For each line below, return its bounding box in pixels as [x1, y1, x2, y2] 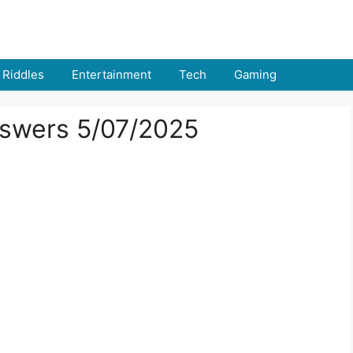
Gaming [234, 67, 277, 82]
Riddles [2, 67, 44, 82]
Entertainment [72, 67, 151, 82]
